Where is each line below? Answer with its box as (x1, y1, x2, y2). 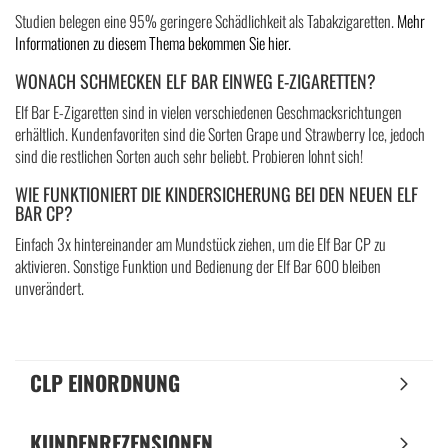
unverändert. (15, 276, 84, 300)
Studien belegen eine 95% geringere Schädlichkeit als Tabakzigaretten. (15, 9, 397, 33)
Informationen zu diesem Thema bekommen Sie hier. (15, 31, 291, 55)
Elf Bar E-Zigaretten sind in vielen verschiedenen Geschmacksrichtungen (15, 100, 402, 124)
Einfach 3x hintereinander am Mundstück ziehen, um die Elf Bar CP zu (15, 232, 386, 256)
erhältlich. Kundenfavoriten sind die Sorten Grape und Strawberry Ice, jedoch (15, 122, 425, 146)
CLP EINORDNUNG (30, 367, 180, 398)
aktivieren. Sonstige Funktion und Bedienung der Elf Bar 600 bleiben (15, 254, 381, 278)
